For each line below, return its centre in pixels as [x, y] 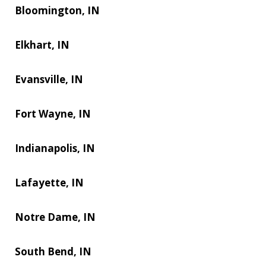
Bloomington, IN [57, 10]
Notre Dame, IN [55, 217]
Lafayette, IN [49, 182]
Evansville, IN [49, 79]
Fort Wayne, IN [53, 113]
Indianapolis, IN [55, 148]
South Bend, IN [53, 251]
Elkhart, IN [42, 45]
